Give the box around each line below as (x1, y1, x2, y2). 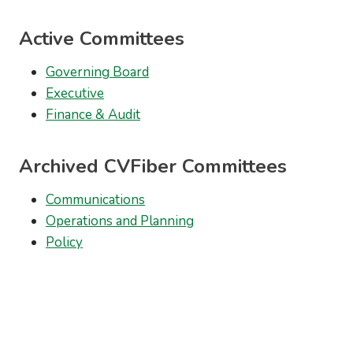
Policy (46, 232, 83, 251)
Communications (46, 190, 145, 209)
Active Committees (19, 25, 184, 51)
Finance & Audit (46, 105, 140, 124)
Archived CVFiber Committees (19, 153, 287, 179)
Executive (46, 84, 104, 102)
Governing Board (46, 62, 149, 81)
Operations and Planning (46, 211, 194, 230)
